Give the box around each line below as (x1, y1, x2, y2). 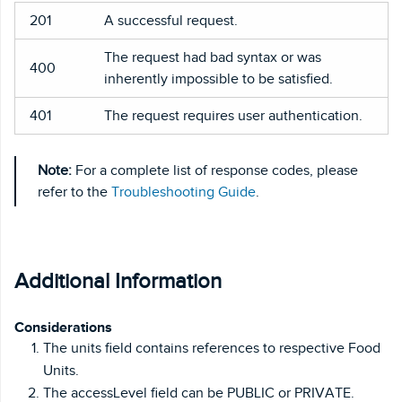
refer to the (38, 183, 111, 200)
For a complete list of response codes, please (72, 162, 358, 179)
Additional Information (14, 268, 222, 293)
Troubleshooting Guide (111, 183, 256, 200)
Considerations (14, 318, 112, 336)
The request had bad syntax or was (104, 48, 321, 66)
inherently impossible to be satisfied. (104, 70, 333, 87)
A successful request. (104, 12, 238, 29)
